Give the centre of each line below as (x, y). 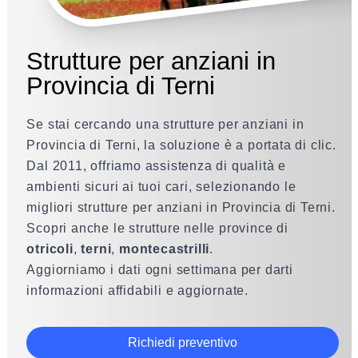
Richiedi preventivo (182, 342)
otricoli (50, 249)
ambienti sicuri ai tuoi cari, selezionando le (161, 187)
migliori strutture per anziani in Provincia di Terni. (181, 207)
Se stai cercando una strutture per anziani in (165, 124)
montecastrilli (165, 249)
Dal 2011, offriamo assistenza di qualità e (157, 166)
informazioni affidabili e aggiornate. (138, 290)
